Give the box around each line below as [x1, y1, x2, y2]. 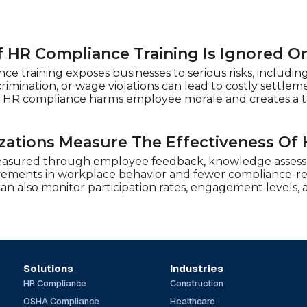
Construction [170, 277, 224, 289]
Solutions [23, 261, 73, 275]
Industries [170, 261, 224, 275]
